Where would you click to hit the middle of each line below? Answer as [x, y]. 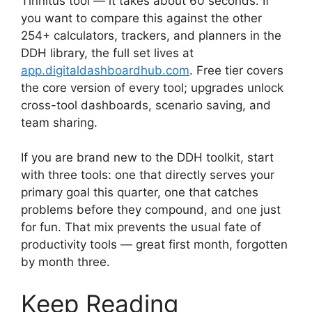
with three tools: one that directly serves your [148, 175]
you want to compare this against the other [141, 18]
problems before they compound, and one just [151, 210]
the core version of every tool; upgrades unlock [152, 87]
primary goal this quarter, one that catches [140, 193]
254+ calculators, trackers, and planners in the [151, 35]
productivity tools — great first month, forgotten [154, 245]
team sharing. [59, 122]
